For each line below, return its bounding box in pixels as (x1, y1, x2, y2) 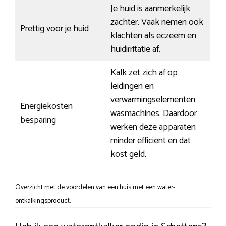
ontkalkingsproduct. (15, 195, 71, 207)
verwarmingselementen (110, 92, 195, 108)
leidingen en (110, 79, 154, 94)
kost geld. (110, 147, 146, 162)
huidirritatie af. (110, 42, 160, 58)
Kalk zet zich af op (110, 65, 178, 81)
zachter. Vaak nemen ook (110, 15, 203, 30)
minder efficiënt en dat (110, 133, 191, 149)
